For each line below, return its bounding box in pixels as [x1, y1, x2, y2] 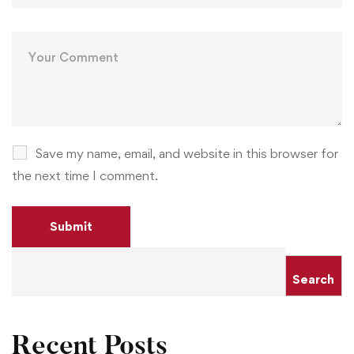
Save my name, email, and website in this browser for [36, 145, 338, 161]
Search [292, 271, 335, 287]
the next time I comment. [12, 167, 158, 183]
